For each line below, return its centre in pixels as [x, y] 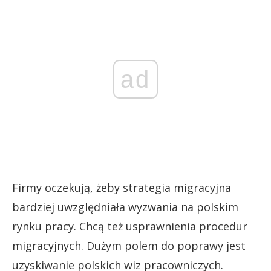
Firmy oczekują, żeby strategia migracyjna [122, 187]
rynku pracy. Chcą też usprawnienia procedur [130, 226]
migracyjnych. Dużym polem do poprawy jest [129, 245]
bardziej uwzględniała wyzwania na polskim [125, 207]
